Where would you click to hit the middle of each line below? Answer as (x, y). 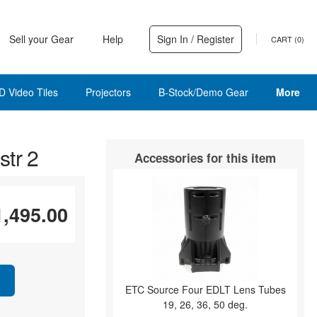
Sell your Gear (41, 39)
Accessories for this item (205, 158)
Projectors (108, 92)
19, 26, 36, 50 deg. (205, 304)
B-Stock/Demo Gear (203, 92)
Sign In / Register (196, 39)
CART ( (284, 39)
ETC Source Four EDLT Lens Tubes (205, 289)
